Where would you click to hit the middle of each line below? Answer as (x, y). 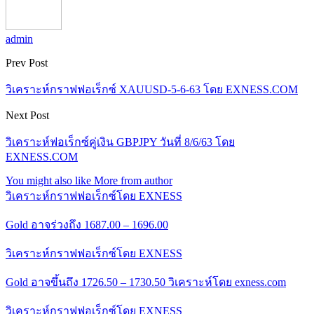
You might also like (48, 180)
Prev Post (27, 62)
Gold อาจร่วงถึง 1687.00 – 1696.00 (87, 224)
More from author (133, 180)
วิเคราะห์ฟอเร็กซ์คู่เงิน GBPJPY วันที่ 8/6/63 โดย (120, 142)
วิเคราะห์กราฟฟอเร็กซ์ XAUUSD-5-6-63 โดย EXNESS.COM (152, 89)
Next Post (27, 115)
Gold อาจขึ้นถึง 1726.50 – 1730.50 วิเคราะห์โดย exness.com (146, 282)
